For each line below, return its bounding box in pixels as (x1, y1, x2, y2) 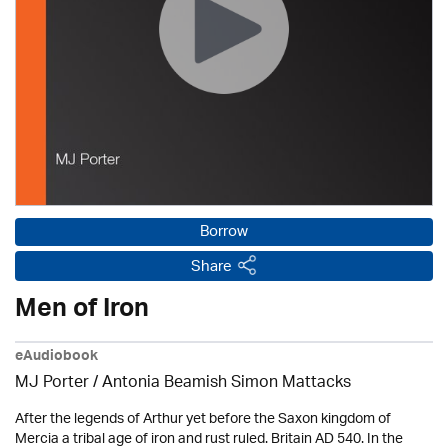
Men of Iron (15, 287, 149, 337)
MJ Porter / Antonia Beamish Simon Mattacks (15, 367, 351, 400)
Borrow (200, 217, 248, 248)
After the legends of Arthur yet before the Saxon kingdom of (15, 404, 391, 435)
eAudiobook (15, 344, 98, 372)
